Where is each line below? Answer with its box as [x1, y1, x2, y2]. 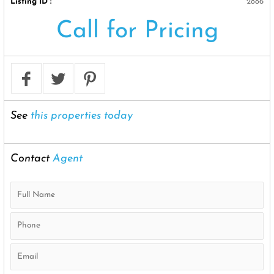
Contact [10, 152, 50, 165]
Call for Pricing [56, 19, 218, 43]
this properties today [27, 109, 133, 122]
